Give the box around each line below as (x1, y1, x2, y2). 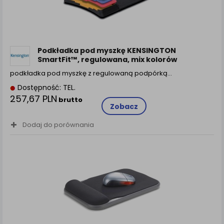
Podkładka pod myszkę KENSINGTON (37, 45, 176, 55)
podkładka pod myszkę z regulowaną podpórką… (10, 68, 172, 78)
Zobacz (109, 101, 138, 111)
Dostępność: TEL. (15, 82, 75, 92)
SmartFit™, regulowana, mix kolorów (37, 54, 177, 64)
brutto (57, 94, 82, 104)
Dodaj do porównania (22, 119, 94, 129)
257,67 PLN (10, 92, 57, 105)
